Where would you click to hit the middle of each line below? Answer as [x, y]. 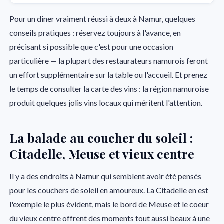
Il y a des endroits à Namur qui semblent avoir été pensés [106, 176]
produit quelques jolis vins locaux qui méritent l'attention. [106, 103]
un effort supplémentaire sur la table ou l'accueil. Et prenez [109, 75]
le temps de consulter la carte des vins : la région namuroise [109, 89]
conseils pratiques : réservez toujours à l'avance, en [95, 33]
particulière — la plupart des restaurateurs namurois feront [109, 61]
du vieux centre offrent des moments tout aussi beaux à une [110, 218]
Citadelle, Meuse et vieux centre [102, 154]
